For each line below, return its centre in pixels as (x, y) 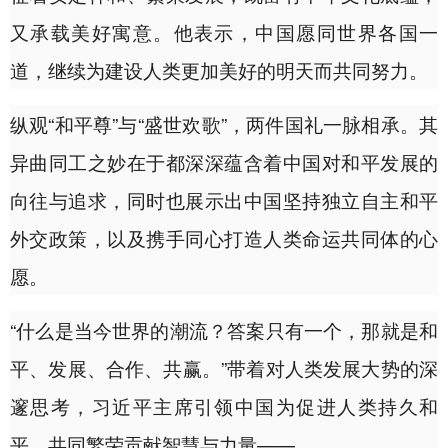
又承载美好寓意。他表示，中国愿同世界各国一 (224, 32)
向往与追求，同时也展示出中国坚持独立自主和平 (224, 200)
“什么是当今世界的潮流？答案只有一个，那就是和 (224, 330)
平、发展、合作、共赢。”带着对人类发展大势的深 (224, 368)
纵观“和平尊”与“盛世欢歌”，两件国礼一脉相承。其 (224, 124)
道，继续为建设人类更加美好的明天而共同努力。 (219, 70)
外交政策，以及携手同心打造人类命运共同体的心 (224, 238)
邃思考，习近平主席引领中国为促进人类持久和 (224, 406)
